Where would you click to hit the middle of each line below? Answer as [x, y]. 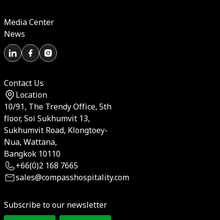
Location [31, 95]
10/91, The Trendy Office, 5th [58, 107]
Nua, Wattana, [30, 142]
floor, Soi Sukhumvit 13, [47, 119]
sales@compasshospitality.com [72, 178]
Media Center [29, 23]
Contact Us [24, 83]
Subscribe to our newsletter [55, 205]
